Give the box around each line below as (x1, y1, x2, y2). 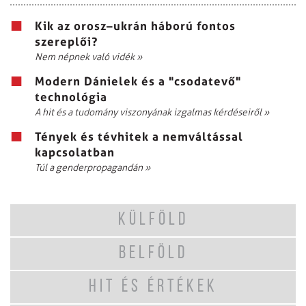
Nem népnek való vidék (35, 51, 137, 63)
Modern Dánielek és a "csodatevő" (35, 73, 241, 88)
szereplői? (35, 33, 98, 48)
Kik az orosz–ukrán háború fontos (35, 18, 236, 33)
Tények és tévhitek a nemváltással (35, 128, 243, 143)
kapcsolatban (35, 144, 115, 159)
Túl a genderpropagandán (35, 161, 145, 173)
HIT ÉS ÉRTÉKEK (88, 277, 218, 296)
